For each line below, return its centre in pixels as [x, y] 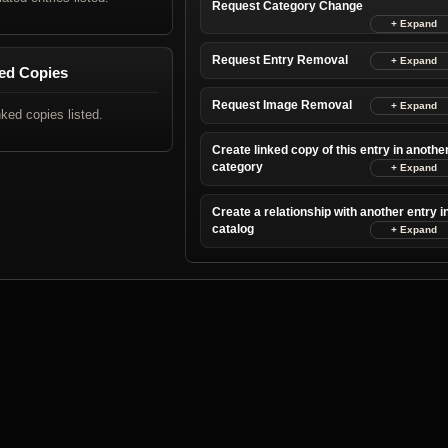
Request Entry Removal [280, 60]
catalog [233, 229]
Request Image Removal [282, 105]
